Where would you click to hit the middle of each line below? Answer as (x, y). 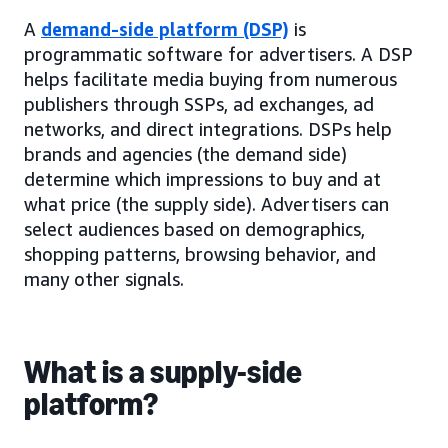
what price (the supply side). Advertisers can (206, 203)
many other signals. (104, 278)
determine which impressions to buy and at (202, 178)
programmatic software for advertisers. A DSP (218, 53)
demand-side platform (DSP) (165, 28)
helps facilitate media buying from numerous (210, 78)
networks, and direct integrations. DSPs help (208, 128)
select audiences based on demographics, (194, 228)
